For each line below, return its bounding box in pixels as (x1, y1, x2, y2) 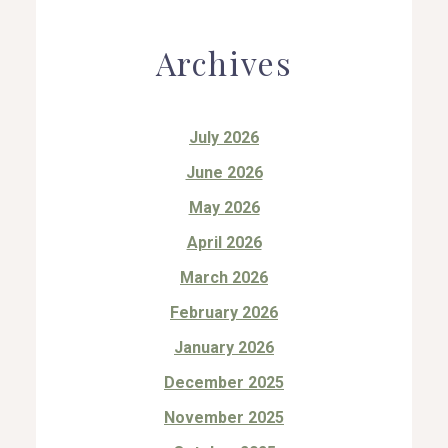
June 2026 (185, 162, 263, 182)
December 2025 (164, 372, 284, 392)
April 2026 (186, 232, 262, 252)
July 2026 (189, 127, 259, 147)
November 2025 (164, 407, 284, 427)
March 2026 (180, 267, 268, 287)
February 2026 (170, 302, 278, 322)
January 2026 (174, 337, 274, 357)
